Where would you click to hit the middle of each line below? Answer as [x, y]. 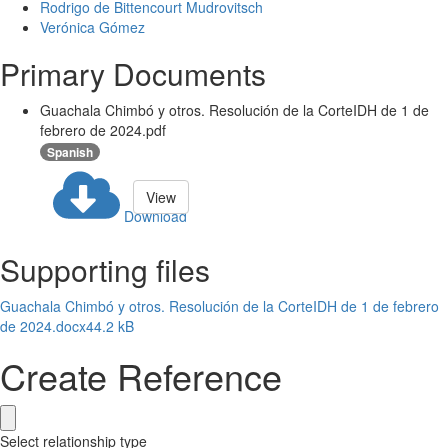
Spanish [70, 152]
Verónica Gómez [92, 27]
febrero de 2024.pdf [103, 130]
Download [155, 216]
